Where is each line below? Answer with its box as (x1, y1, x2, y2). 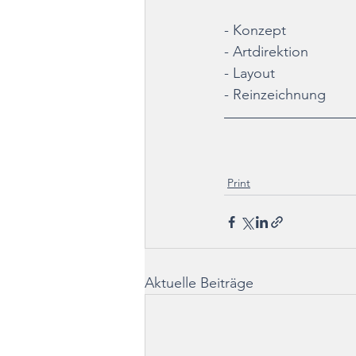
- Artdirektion (224, 43, 308, 61)
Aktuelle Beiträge (145, 274, 253, 292)
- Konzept (224, 21, 286, 40)
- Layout (224, 64, 275, 83)
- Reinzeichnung (224, 86, 326, 104)
